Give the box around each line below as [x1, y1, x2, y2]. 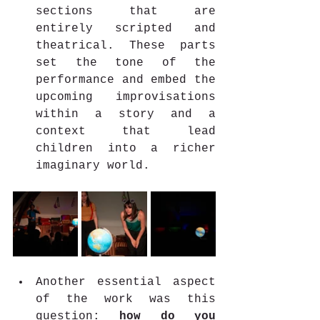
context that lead [36, 124, 216, 138]
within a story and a [36, 107, 216, 121]
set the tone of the [36, 56, 216, 69]
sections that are [36, 4, 216, 18]
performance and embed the [36, 73, 216, 86]
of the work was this [36, 292, 216, 306]
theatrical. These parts [36, 39, 216, 52]
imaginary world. [36, 159, 150, 172]
